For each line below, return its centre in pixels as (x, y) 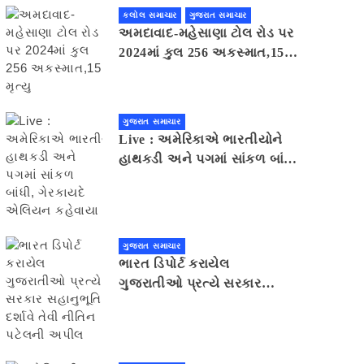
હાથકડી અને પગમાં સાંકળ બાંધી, (210, 159)
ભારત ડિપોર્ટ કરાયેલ (174, 264)
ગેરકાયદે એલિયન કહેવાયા (195, 179)
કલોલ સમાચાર (150, 15)
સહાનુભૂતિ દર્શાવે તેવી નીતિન (199, 303)
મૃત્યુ (134, 72)
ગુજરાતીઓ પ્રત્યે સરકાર (190, 284)
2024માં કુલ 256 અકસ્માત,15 (202, 53)
